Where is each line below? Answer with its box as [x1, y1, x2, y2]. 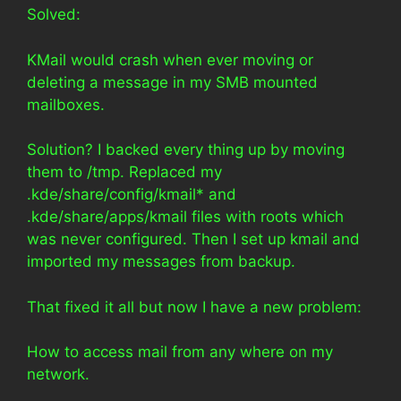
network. [27, 365, 90, 383]
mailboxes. [27, 95, 105, 114]
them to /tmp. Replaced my [27, 163, 222, 181]
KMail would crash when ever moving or [27, 50, 313, 69]
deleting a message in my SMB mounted [27, 73, 318, 91]
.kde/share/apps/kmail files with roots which [27, 208, 344, 226]
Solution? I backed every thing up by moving [27, 141, 345, 158]
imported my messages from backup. [27, 252, 295, 270]
